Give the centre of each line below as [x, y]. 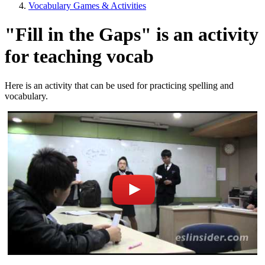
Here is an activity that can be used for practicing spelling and [119, 85]
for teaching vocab [79, 56]
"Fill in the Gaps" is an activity [132, 35]
